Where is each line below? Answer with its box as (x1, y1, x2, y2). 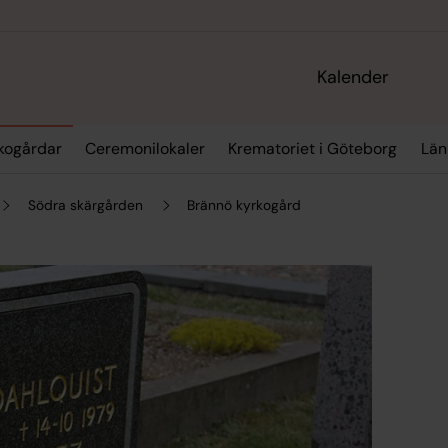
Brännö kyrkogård (187, 195, 302, 214)
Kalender (317, 65, 390, 90)
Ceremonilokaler (84, 138, 205, 160)
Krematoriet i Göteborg (228, 138, 398, 160)
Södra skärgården (27, 195, 143, 214)
